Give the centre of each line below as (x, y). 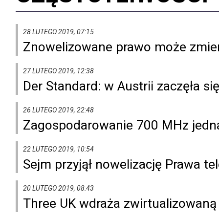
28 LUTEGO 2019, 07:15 (58, 32)
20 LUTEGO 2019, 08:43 (58, 188)
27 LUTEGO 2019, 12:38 (58, 71)
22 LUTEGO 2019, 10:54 (58, 149)
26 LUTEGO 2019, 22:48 (58, 110)
